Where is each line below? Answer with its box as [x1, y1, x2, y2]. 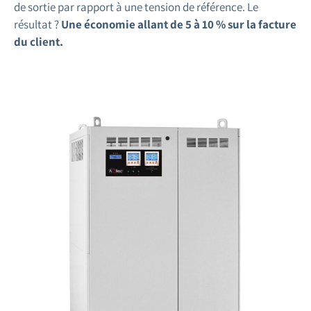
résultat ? [14, 16, 61, 32]
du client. [14, 33, 63, 49]
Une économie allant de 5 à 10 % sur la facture [61, 16, 296, 32]
